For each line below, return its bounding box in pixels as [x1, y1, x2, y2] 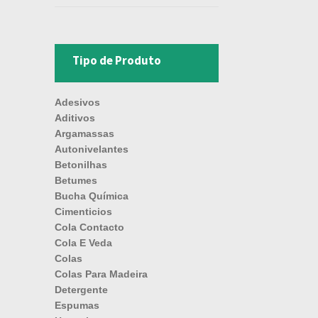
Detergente [54, 284, 108, 296]
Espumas [54, 300, 99, 312]
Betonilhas [54, 159, 107, 171]
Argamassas [54, 128, 114, 140]
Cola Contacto [54, 221, 124, 234]
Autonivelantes [54, 143, 128, 155]
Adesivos [54, 97, 100, 109]
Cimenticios [54, 206, 112, 218]
